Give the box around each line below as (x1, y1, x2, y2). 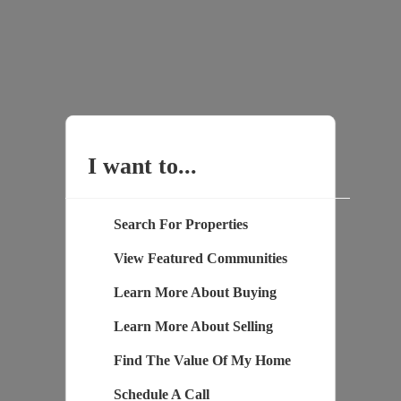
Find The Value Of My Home (113, 352, 291, 368)
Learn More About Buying (113, 284, 277, 300)
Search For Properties (113, 216, 248, 232)
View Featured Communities (113, 250, 287, 266)
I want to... (87, 152, 197, 179)
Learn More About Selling (113, 318, 273, 334)
